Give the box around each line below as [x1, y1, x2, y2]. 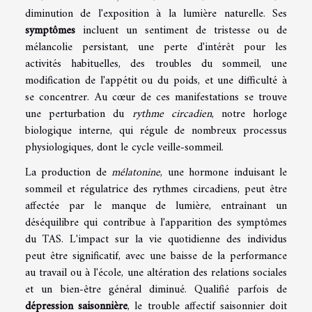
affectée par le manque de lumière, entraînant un [25, 196, 287, 216]
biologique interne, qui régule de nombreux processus [25, 120, 287, 141]
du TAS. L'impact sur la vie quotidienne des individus [25, 229, 287, 249]
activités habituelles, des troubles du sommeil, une [25, 54, 287, 74]
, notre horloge [211, 104, 288, 124]
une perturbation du [25, 104, 132, 124]
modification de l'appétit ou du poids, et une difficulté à [25, 70, 287, 91]
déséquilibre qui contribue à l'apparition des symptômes [25, 212, 287, 233]
